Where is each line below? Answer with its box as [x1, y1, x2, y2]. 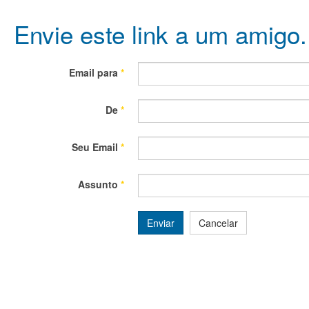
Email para [69, 66, 118, 79]
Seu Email [72, 140, 118, 154]
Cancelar [199, 216, 238, 230]
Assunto [78, 177, 118, 191]
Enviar [147, 216, 175, 230]
